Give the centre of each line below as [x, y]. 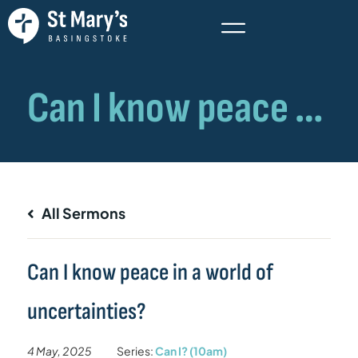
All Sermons [82, 213]
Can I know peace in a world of [150, 272]
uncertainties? [86, 311]
